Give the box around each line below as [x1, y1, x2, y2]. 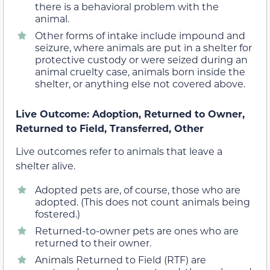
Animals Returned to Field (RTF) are [35, 253, 206, 266]
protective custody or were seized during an [35, 52, 248, 66]
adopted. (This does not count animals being [35, 195, 250, 209]
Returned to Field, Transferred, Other [16, 121, 204, 134]
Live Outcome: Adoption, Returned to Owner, [16, 107, 245, 120]
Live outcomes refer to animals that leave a [16, 144, 222, 157]
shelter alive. [16, 159, 75, 172]
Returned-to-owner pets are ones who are [35, 224, 239, 237]
